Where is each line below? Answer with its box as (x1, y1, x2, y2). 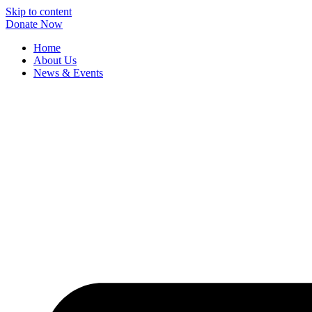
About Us (33, 54, 77, 66)
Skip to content (6, 6, 72, 17)
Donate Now (6, 18, 63, 30)
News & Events (33, 67, 103, 79)
